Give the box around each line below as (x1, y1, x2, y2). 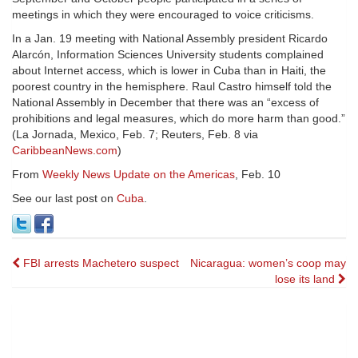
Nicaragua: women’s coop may (190, 257, 346, 270)
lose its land (275, 272, 338, 286)
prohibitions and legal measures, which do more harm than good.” (12, 112, 345, 125)
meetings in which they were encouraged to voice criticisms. (12, 8, 314, 22)
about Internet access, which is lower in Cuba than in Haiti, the (12, 64, 326, 78)
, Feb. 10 (235, 168, 280, 181)
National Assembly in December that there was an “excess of (12, 96, 319, 109)
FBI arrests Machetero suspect (20, 257, 179, 270)
